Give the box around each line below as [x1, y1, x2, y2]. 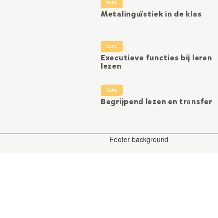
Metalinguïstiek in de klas [101, 9, 202, 19]
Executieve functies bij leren [101, 53, 212, 63]
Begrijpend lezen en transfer [101, 96, 212, 107]
